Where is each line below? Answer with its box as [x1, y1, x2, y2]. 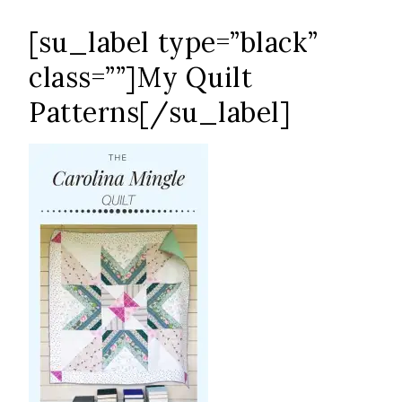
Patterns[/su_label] [29, 94, 292, 129]
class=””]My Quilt [29, 59, 253, 94]
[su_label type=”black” [29, 24, 319, 59]
